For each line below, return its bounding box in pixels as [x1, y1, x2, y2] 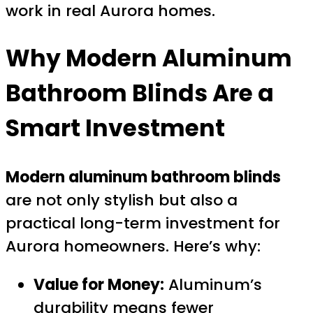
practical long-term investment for [6, 212, 280, 234]
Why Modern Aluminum [6, 42, 292, 75]
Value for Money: [34, 273, 164, 296]
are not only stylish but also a [6, 189, 238, 211]
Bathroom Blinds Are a [6, 77, 274, 110]
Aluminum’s [164, 273, 262, 296]
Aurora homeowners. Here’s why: [6, 235, 261, 257]
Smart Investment [6, 112, 225, 145]
